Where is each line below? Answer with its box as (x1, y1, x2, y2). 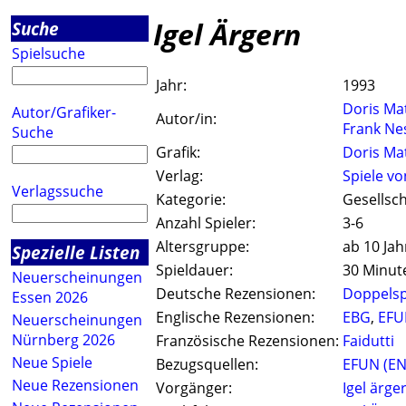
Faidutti (343, 331, 394, 352)
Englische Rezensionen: (156, 307, 314, 328)
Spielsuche (12, 43, 85, 63)
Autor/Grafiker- (12, 102, 116, 122)
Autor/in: (156, 109, 217, 130)
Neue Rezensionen (12, 375, 139, 395)
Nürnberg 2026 (12, 330, 115, 350)
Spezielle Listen (12, 240, 140, 265)
